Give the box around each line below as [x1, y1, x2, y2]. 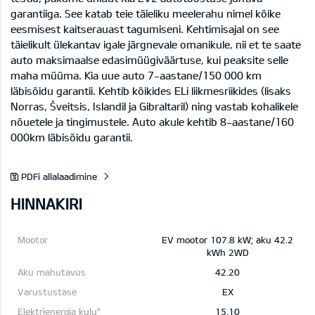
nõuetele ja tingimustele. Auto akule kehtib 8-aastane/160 [11, 115, 294, 128]
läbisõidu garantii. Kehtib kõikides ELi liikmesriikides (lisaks [11, 84, 291, 97]
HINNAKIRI [11, 193, 82, 212]
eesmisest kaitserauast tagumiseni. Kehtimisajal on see [11, 22, 279, 35]
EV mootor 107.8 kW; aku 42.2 [162, 233, 293, 245]
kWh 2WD [206, 246, 249, 258]
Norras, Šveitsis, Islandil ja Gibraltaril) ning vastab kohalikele [11, 99, 298, 112]
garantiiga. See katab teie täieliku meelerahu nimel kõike [11, 6, 281, 20]
